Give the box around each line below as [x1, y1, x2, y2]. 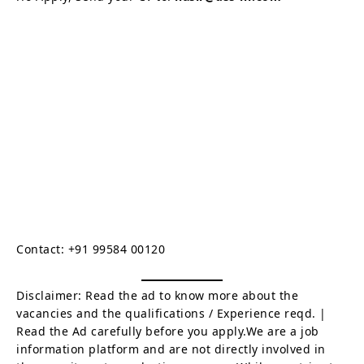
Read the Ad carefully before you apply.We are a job [16, 323, 319, 339]
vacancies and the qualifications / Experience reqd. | [16, 305, 327, 321]
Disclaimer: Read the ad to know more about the [16, 287, 298, 303]
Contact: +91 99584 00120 [16, 240, 165, 257]
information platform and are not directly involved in [16, 340, 326, 357]
